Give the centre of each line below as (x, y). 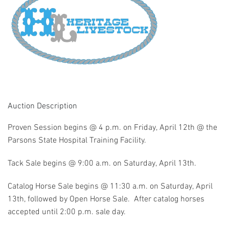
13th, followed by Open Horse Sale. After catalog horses (106, 199)
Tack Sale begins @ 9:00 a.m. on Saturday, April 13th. (102, 163)
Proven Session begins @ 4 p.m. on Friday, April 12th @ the (112, 128)
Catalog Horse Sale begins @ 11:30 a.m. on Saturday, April (110, 186)
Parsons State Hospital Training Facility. (77, 140)
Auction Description (42, 106)
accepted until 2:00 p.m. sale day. (68, 212)
